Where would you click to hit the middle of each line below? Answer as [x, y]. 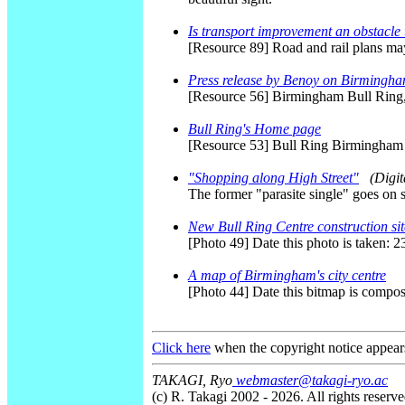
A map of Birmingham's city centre [287, 276]
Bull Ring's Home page [254, 129]
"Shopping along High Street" [273, 178]
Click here [181, 348]
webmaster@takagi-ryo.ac [310, 381]
